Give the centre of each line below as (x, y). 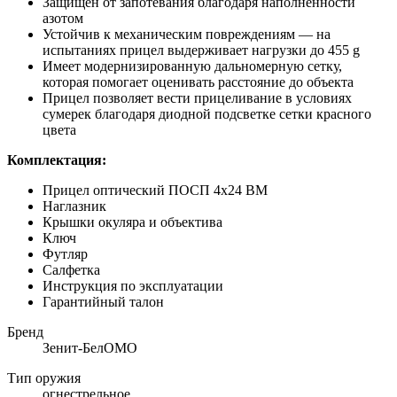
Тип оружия (44, 378)
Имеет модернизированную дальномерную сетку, (192, 66)
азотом (63, 18)
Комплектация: (57, 160)
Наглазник (74, 206)
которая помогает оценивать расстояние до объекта (198, 82)
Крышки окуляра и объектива (132, 222)
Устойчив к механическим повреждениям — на (187, 34)
